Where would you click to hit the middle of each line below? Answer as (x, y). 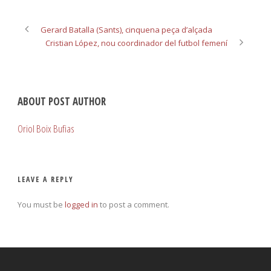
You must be (41, 204)
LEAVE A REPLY (46, 179)
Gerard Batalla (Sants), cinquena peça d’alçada (126, 29)
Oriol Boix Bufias (46, 128)
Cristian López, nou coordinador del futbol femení (136, 43)
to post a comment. (134, 204)
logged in (81, 204)
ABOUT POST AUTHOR (62, 101)
